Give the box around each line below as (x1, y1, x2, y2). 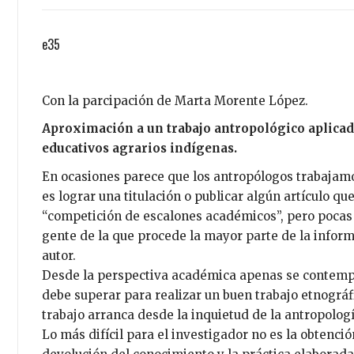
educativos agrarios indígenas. (41, 141, 237, 156)
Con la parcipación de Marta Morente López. (41, 92, 308, 108)
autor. (41, 247, 76, 263)
